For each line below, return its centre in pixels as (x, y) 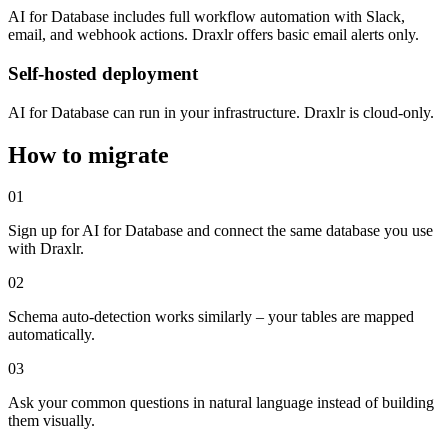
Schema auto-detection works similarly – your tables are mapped (211, 317)
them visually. (51, 421)
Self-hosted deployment (103, 73)
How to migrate (88, 154)
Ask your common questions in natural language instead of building (221, 403)
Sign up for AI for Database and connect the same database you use (220, 231)
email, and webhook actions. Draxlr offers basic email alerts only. (213, 35)
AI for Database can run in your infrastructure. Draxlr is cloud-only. (221, 112)
